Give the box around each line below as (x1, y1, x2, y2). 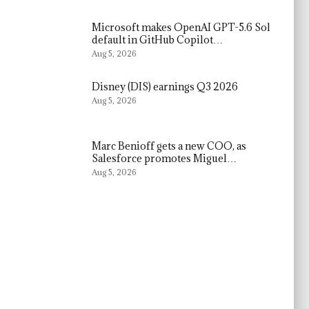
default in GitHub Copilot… (92, 33, 223, 47)
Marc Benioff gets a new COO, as (92, 139, 247, 152)
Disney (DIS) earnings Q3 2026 (92, 80, 239, 93)
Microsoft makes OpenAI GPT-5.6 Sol (92, 21, 271, 34)
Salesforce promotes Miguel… (92, 151, 237, 165)
